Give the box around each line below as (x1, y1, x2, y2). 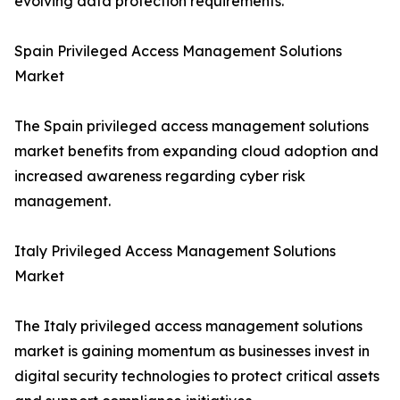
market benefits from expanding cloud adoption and (14, 142, 379, 161)
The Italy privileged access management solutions (14, 317, 362, 336)
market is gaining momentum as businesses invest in (14, 342, 370, 361)
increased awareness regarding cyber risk (14, 167, 305, 186)
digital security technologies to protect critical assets (14, 367, 379, 386)
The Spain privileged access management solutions (14, 117, 369, 136)
